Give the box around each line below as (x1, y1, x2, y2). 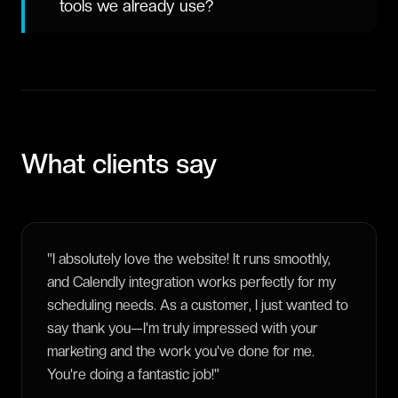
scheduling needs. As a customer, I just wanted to (47, 297, 348, 314)
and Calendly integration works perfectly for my (47, 274, 336, 291)
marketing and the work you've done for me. (47, 343, 314, 360)
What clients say (21, 147, 217, 179)
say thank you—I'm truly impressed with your (47, 320, 318, 337)
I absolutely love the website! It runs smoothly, (52, 251, 330, 267)
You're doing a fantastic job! (47, 366, 214, 383)
